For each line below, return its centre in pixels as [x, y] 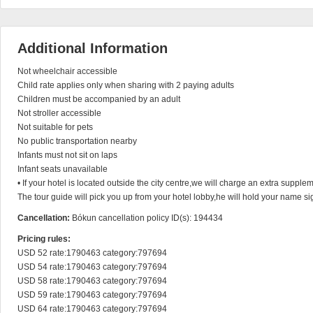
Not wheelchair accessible [67, 71]
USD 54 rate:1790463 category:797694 [92, 267]
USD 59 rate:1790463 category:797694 [92, 295]
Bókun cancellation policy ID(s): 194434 [147, 218]
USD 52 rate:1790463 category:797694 [92, 253]
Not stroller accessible [59, 113]
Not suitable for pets [55, 127]
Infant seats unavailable [63, 169]
